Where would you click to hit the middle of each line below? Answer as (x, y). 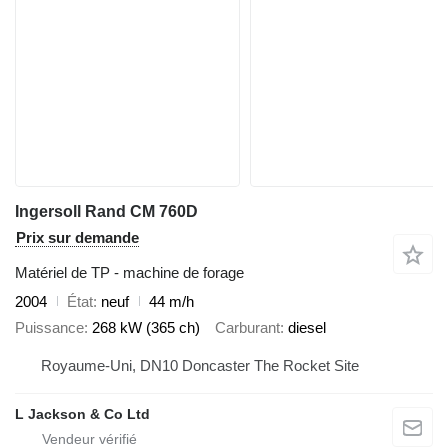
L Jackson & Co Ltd (82, 413)
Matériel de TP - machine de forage (129, 272)
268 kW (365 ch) (146, 328)
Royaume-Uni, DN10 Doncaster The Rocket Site (270, 365)
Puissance (49, 328)
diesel (307, 328)
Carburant (247, 328)
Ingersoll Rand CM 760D (106, 211)
